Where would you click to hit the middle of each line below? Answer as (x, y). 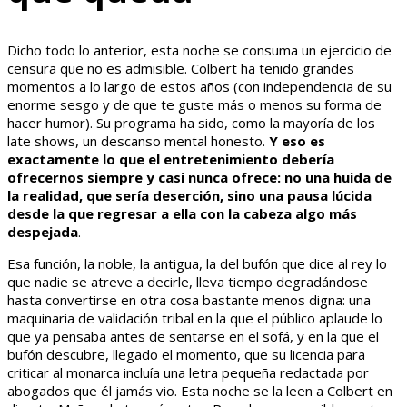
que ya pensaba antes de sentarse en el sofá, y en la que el (193, 337)
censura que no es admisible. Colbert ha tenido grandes (181, 69)
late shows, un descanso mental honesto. (138, 141)
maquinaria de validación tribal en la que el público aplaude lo (195, 318)
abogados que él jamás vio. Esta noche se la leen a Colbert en (200, 391)
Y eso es (297, 141)
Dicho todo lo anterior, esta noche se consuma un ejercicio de (199, 50)
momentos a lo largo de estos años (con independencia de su (199, 87)
